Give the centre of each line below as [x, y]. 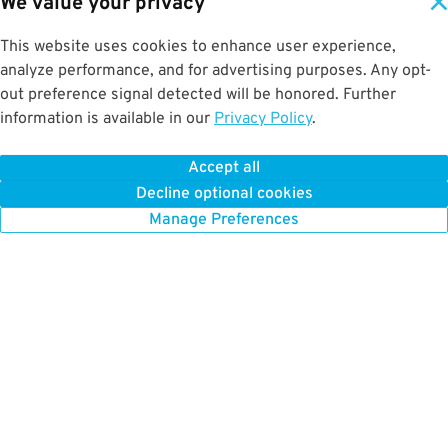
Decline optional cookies [224, 194]
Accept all [224, 168]
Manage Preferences [224, 220]
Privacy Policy [263, 119]
